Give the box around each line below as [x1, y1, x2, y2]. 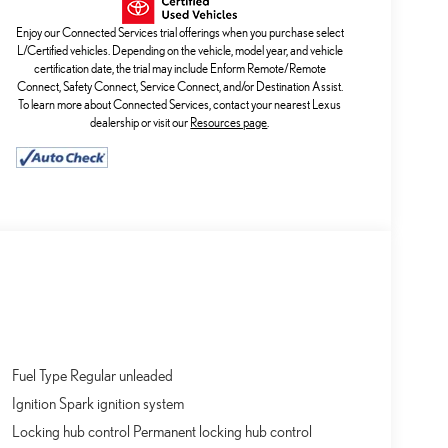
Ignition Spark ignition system [11, 394, 184, 413]
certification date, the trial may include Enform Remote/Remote [33, 61, 326, 76]
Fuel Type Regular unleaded [11, 366, 173, 385]
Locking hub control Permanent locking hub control [11, 422, 312, 441]
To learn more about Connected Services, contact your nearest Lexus [18, 97, 342, 112]
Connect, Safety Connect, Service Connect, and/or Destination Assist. [16, 79, 343, 94]
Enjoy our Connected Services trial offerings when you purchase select [15, 25, 344, 40]
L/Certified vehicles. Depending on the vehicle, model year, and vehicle [16, 43, 343, 58]
